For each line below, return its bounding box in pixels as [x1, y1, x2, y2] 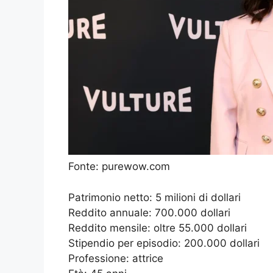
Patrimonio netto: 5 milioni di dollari [68, 191, 241, 204]
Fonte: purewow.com [68, 160, 170, 173]
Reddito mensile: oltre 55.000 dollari [68, 221, 247, 234]
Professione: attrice [68, 252, 163, 264]
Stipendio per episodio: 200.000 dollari [68, 236, 260, 249]
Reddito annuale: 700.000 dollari [68, 206, 230, 219]
